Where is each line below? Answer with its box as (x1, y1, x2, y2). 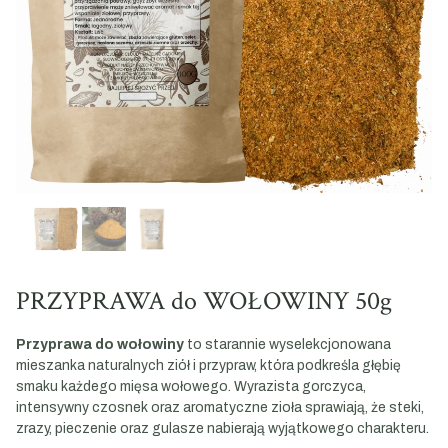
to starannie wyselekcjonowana (184, 337, 391, 352)
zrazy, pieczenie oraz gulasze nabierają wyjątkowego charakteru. (16, 421, 429, 436)
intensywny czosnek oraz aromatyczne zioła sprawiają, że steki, (16, 400, 424, 415)
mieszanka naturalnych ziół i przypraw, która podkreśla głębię (16, 358, 401, 373)
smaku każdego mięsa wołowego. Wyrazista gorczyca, (16, 379, 366, 394)
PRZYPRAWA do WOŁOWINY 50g (16, 284, 392, 318)
